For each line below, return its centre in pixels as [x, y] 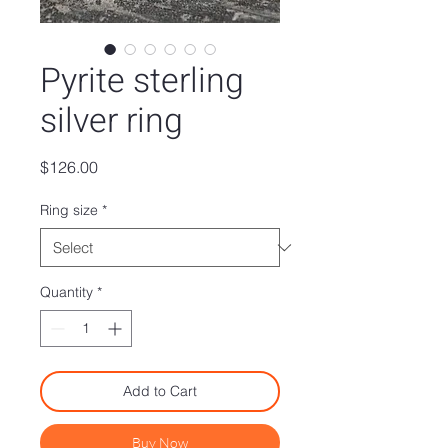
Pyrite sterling [142, 81]
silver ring [111, 121]
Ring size [69, 210]
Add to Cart [160, 391]
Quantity [66, 292]
